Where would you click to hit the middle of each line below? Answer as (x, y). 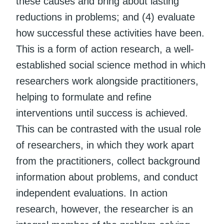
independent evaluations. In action (92, 193)
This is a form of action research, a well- (105, 49)
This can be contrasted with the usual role (108, 129)
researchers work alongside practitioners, (107, 81)
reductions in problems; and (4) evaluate (105, 17)
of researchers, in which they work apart (105, 145)
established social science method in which (111, 65)
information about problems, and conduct (107, 177)
